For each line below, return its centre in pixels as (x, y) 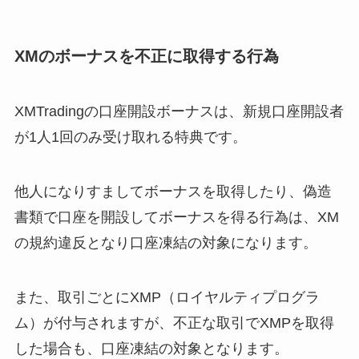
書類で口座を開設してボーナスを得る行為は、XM (176, 218)
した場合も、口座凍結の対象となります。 (151, 349)
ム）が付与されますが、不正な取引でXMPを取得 (174, 323)
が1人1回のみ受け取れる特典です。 (130, 137)
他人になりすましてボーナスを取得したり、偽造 (173, 192)
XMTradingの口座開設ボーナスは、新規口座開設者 (179, 112)
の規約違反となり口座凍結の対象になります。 (165, 243)
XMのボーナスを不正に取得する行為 (146, 56)
